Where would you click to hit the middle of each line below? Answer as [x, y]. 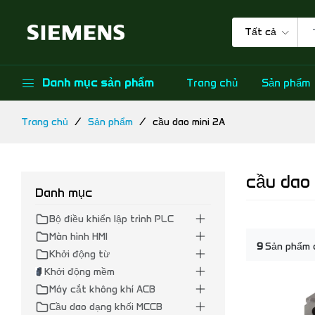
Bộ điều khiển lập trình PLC [111, 219]
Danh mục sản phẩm [98, 83]
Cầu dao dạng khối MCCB [106, 307]
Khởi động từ [79, 254]
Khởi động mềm [79, 272]
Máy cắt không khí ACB [102, 289]
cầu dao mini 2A [189, 122]
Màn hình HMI [78, 237]
